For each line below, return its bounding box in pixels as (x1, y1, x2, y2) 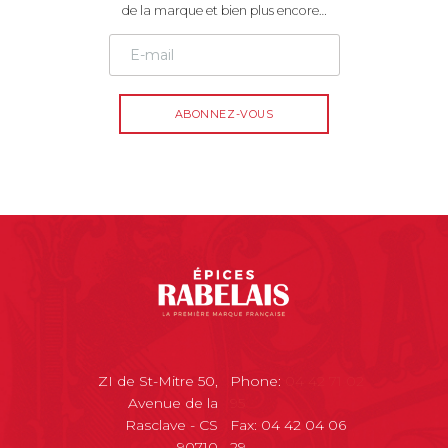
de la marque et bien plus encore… (121, 2, 327, 18)
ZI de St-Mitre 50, (98, 372, 219, 391)
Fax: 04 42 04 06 (229, 416, 346, 435)
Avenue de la (128, 394, 219, 413)
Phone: (229, 372, 285, 391)
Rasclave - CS (125, 416, 219, 435)
